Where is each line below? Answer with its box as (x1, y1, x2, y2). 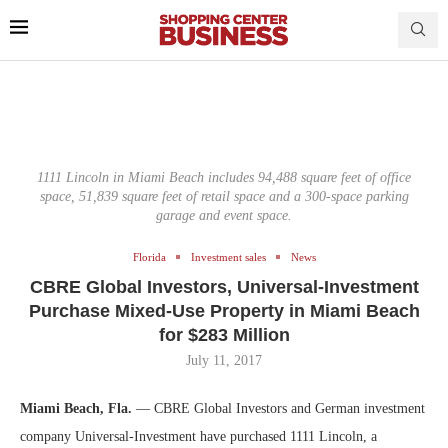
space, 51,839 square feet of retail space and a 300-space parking (39, 188, 409, 204)
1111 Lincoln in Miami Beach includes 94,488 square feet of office (37, 169, 411, 185)
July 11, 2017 (186, 352, 262, 368)
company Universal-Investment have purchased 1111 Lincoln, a (20, 428, 377, 444)
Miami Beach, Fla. (20, 400, 136, 416)
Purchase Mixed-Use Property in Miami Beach (28, 300, 420, 321)
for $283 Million (158, 324, 290, 345)
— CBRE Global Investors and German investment (136, 400, 425, 416)
